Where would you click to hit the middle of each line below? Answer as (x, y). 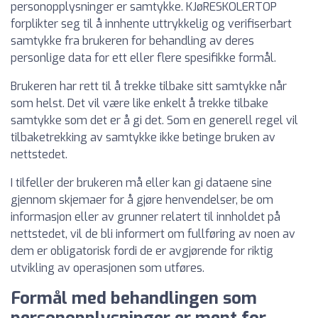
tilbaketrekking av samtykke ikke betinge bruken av (143, 137)
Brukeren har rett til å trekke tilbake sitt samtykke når (149, 86)
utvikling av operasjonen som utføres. (108, 268)
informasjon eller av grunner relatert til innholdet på (146, 217)
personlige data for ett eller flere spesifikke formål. (143, 58)
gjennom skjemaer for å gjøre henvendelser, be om (142, 200)
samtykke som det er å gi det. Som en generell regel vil (154, 120)
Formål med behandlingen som (134, 298)
